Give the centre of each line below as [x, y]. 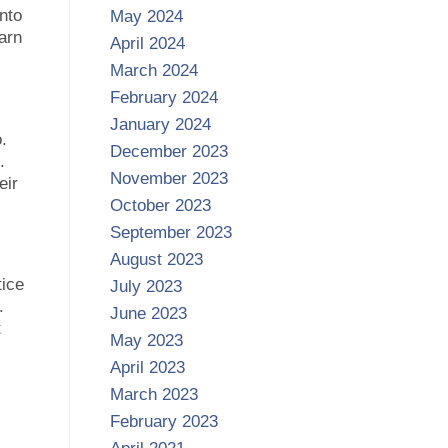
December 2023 [168, 152]
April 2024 [147, 44]
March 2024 [153, 71]
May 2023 [146, 341]
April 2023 [147, 368]
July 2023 [145, 287]
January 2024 [160, 125]
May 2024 [146, 17]
